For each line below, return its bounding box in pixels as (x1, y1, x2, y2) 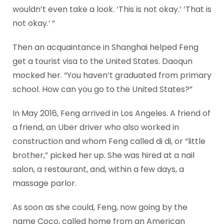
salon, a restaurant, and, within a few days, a (12, 163, 184, 175)
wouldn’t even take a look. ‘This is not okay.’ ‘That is (12, 3, 211, 15)
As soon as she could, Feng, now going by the (12, 201, 187, 213)
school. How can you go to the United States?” (12, 83, 192, 95)
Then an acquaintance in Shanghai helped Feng (12, 41, 198, 53)
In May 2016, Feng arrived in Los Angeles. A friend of (12, 107, 210, 119)
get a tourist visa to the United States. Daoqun (12, 55, 192, 67)
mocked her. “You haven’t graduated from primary (12, 69, 211, 81)
